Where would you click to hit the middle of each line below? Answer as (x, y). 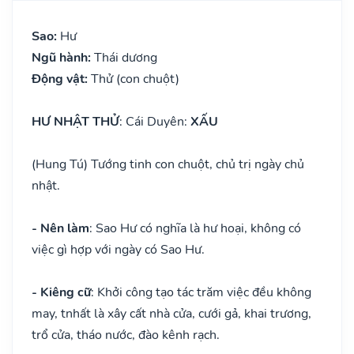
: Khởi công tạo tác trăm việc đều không (201, 292)
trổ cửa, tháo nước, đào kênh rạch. (126, 335)
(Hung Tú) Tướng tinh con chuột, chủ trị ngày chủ (168, 164)
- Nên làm (60, 228)
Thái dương (126, 57)
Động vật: (61, 79)
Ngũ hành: (63, 57)
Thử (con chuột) (135, 79)
